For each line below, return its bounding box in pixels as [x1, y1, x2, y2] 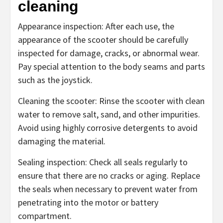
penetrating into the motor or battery [18, 196, 158, 208]
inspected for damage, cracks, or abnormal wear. [18, 47, 200, 59]
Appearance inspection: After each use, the [18, 20, 174, 32]
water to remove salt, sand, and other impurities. [18, 108, 200, 120]
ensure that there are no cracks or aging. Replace [18, 169, 200, 181]
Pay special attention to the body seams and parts [18, 60, 205, 72]
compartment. [18, 210, 72, 222]
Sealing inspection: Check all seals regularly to [18, 156, 188, 168]
